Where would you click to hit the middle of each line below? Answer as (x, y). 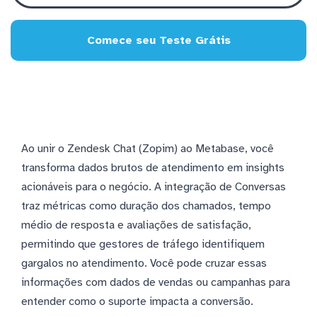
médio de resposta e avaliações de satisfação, (136, 225)
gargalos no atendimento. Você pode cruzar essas (144, 263)
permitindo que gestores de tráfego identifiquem (143, 244)
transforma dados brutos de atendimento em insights (153, 167)
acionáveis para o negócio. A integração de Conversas (154, 186)
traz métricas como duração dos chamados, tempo (146, 206)
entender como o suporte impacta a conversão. (137, 301)
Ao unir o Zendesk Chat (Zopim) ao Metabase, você (148, 148)
